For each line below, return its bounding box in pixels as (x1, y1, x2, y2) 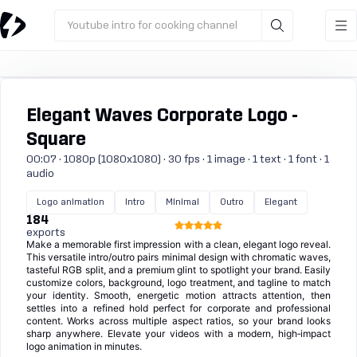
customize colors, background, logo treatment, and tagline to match (26, 277, 331, 288)
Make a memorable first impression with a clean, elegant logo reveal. (26, 238, 331, 250)
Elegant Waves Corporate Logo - (26, 107, 298, 125)
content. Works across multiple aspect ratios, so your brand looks (26, 315, 331, 327)
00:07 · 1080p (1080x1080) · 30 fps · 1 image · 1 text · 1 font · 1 (26, 154, 329, 165)
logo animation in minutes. (26, 340, 142, 352)
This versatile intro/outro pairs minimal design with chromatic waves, (26, 251, 331, 263)
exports (26, 227, 65, 238)
